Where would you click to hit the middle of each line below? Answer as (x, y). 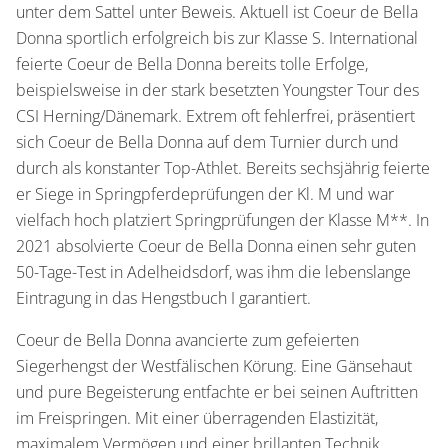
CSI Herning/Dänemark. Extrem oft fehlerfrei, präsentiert (215, 115)
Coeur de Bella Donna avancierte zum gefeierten (187, 339)
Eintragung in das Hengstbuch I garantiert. (163, 297)
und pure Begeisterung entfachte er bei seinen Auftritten (217, 391)
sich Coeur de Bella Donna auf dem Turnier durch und (207, 141)
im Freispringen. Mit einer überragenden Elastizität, (197, 417)
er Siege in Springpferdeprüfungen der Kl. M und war (205, 193)
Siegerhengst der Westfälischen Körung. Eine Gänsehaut (214, 365)
